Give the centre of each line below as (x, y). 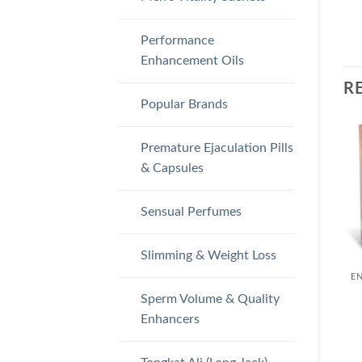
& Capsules (172, 168)
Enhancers (170, 319)
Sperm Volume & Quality (210, 299)
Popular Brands (184, 104)
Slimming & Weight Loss (208, 255)
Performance (177, 40)
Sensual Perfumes (191, 211)
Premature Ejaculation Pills (217, 147)
